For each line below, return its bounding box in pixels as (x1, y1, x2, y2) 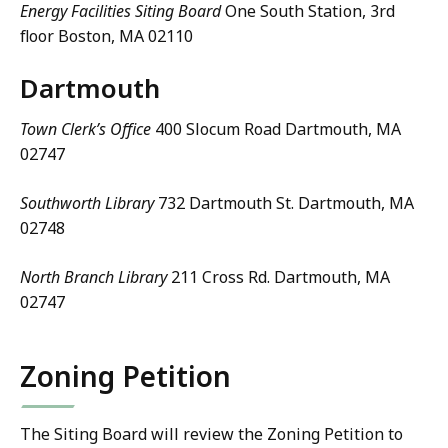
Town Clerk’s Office (20, 118, 151, 141)
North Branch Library (20, 266, 167, 289)
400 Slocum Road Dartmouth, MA (151, 118, 401, 141)
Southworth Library (20, 192, 154, 215)
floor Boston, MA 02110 (20, 25, 193, 48)
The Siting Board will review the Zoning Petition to (20, 423, 403, 446)
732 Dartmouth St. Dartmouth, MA (154, 192, 414, 215)
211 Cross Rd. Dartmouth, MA (167, 266, 390, 289)
